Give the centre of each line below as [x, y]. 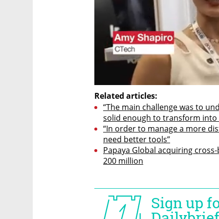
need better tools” [137, 140]
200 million [123, 161]
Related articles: [126, 96]
